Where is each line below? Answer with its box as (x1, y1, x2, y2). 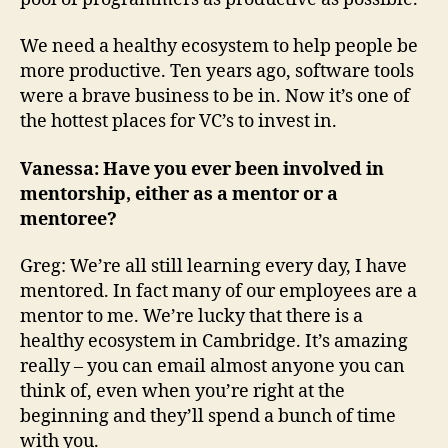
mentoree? (20, 207, 117, 231)
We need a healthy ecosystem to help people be (20, 35, 418, 59)
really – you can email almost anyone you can (20, 355, 405, 379)
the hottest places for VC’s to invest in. (20, 110, 341, 134)
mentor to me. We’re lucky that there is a (20, 305, 363, 329)
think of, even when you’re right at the (20, 380, 345, 404)
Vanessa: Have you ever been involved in (20, 157, 384, 181)
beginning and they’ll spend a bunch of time (20, 405, 396, 429)
